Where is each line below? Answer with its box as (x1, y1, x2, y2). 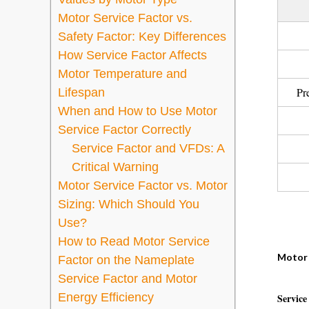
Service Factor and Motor (58, 272, 197, 286)
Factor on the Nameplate (58, 253, 195, 267)
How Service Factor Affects (58, 48, 207, 62)
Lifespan (58, 86, 105, 99)
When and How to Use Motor (58, 104, 217, 118)
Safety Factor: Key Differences (58, 30, 226, 43)
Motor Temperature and (58, 67, 187, 81)
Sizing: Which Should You (58, 197, 199, 211)
